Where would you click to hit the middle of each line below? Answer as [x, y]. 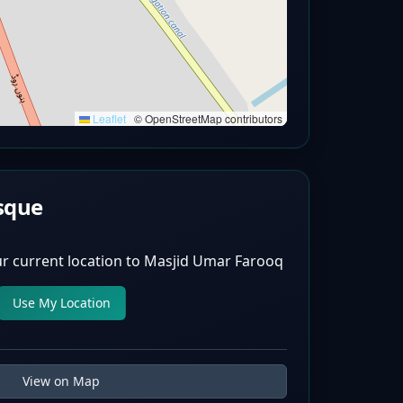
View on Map [61, 381]
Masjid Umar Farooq [213, 261]
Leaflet [108, 118]
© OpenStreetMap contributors [207, 118]
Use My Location [61, 303]
